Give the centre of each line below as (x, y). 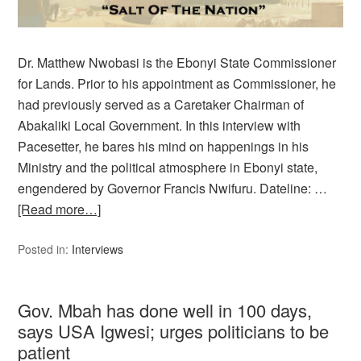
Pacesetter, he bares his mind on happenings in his (164, 146)
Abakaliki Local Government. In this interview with (160, 125)
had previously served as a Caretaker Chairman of (161, 104)
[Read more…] (60, 209)
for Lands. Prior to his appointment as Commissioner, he (177, 83)
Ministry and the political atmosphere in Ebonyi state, (168, 167)
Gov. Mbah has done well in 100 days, (165, 309)
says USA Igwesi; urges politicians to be (174, 330)
